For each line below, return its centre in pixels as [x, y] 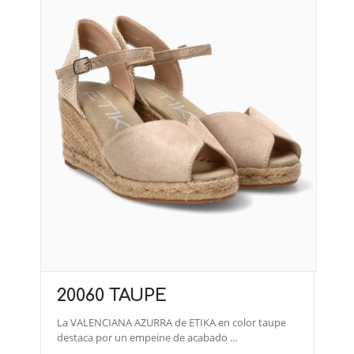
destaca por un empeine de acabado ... [147, 337]
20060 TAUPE [112, 295]
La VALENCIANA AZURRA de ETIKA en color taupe [171, 322]
